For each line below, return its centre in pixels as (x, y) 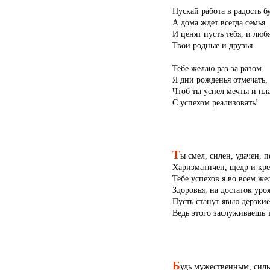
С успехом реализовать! (215, 102)
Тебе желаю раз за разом (217, 68)
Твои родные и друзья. (213, 45)
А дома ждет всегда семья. (220, 22)
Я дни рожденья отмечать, (220, 79)
